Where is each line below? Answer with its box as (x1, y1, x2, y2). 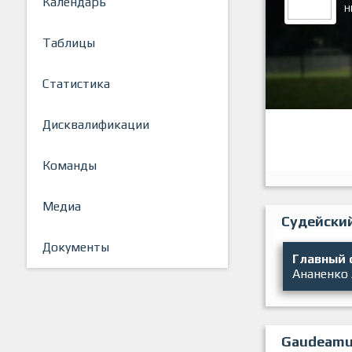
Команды (42, 158, 97, 174)
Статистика (42, 76, 110, 92)
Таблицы (42, 35, 95, 51)
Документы (42, 240, 109, 255)
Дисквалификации (42, 117, 149, 133)
